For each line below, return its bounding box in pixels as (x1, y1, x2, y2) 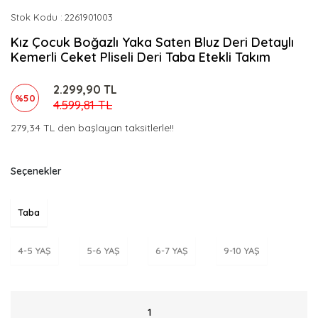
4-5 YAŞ (18, 244, 51, 256)
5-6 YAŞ (87, 244, 120, 256)
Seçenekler (11, 165, 62, 177)
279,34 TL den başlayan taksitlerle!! (11, 121, 174, 134)
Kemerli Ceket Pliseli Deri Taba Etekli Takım (11, 49, 270, 65)
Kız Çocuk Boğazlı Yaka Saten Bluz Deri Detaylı (11, 34, 294, 50)
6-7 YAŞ (155, 244, 188, 256)
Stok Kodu (11, 11, 57, 23)
